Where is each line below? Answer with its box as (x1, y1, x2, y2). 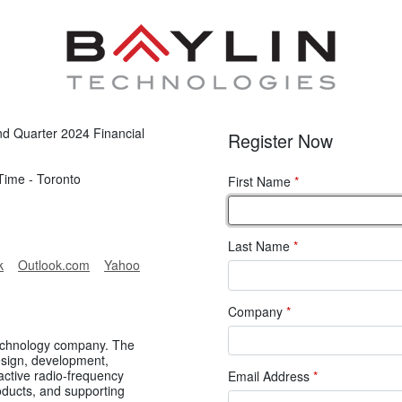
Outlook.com (18, 256, 90, 274)
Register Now (228, 127, 333, 154)
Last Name (228, 237, 293, 255)
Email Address (228, 367, 313, 385)
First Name (228, 171, 294, 190)
